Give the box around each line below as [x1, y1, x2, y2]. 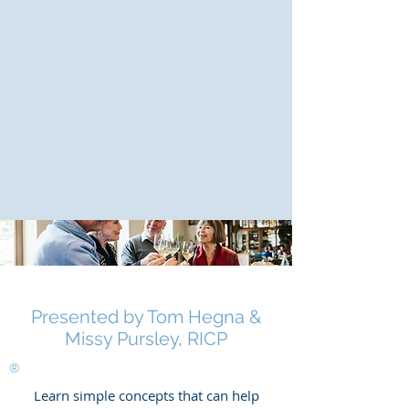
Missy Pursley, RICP [65, 328, 227, 350]
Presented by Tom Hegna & [31, 306, 261, 328]
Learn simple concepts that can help [33, 386, 259, 404]
